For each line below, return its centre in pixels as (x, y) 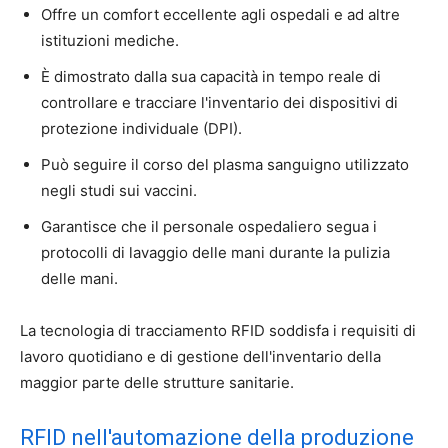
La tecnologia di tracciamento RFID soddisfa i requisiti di (218, 330)
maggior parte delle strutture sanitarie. (157, 382)
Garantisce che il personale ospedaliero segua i (209, 226)
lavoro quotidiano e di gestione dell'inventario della (200, 356)
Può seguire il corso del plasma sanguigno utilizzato (225, 164)
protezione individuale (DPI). (141, 128)
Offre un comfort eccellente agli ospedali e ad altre (220, 14)
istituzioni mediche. (110, 40)
